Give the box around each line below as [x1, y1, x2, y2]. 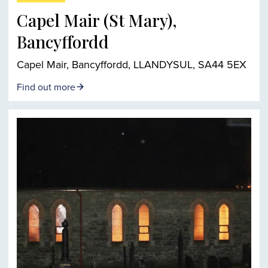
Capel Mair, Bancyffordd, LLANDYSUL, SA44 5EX [17, 56, 246, 72]
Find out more [17, 80, 75, 93]
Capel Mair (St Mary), [17, 8, 177, 31]
